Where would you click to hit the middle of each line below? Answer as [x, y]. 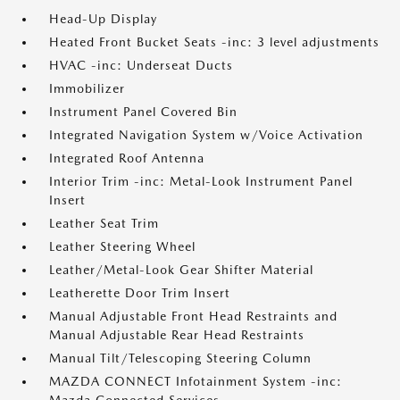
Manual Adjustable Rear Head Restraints [177, 335]
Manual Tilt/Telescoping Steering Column [180, 358]
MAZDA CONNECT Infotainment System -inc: [196, 381]
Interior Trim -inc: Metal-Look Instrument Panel [201, 181]
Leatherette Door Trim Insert [140, 293]
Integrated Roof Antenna [127, 158]
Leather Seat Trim [104, 223]
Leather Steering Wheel [122, 246]
